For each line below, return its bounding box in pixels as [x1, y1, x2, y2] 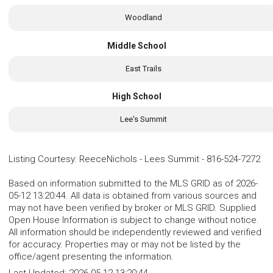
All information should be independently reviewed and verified [9, 227, 261, 238]
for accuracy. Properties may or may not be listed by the [9, 239, 241, 250]
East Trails [125, 63, 161, 73]
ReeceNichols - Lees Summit [79, 154, 199, 165]
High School [112, 91, 161, 101]
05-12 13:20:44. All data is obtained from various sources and [9, 190, 257, 202]
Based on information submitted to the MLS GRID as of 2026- [9, 178, 258, 190]
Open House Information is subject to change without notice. [9, 214, 259, 226]
